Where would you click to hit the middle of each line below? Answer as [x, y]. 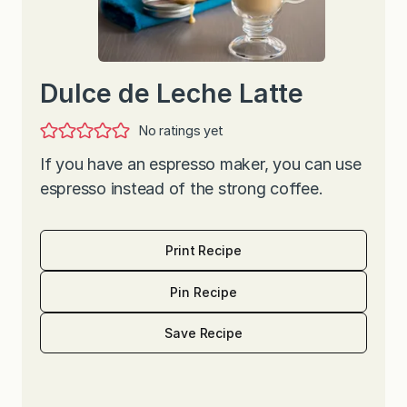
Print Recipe [203, 251]
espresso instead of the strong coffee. [182, 188]
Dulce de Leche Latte [172, 93]
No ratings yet [181, 130]
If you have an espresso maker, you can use [201, 164]
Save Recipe [203, 333]
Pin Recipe [203, 292]
